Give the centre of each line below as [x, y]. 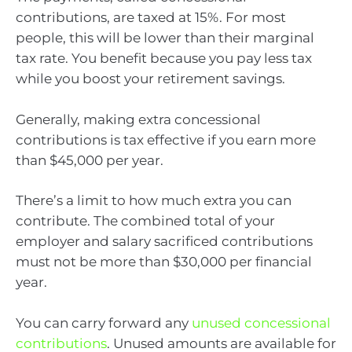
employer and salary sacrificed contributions [164, 242]
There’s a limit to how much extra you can [154, 201]
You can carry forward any [104, 323]
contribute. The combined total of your [145, 221]
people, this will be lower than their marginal [165, 38]
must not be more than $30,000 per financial [164, 262]
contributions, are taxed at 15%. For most [151, 18]
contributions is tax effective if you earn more [166, 139]
